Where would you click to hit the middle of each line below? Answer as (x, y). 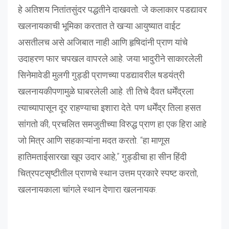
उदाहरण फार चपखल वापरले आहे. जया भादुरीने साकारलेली (110, 58)
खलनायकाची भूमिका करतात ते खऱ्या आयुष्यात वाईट (99, 26)
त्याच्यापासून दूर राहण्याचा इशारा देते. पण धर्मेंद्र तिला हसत (109, 107)
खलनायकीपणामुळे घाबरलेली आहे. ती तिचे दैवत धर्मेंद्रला (106, 91)
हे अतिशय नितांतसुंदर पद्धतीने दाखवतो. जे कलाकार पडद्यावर (112, 9)
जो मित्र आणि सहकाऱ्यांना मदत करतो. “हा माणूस (94, 140)
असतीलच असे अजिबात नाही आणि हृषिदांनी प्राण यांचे (103, 42)
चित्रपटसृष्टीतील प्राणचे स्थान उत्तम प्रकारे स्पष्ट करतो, (108, 173)
